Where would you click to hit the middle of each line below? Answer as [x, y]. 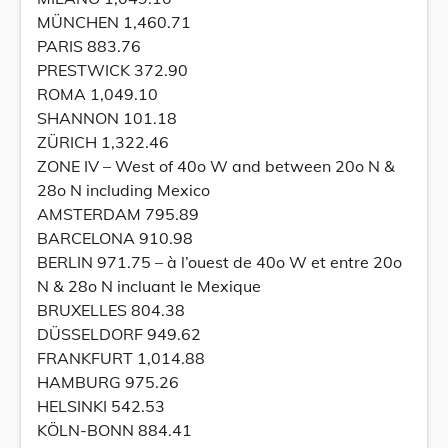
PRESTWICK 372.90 [112, 70]
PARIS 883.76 [89, 46]
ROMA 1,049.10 [97, 94]
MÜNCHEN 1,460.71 [114, 22]
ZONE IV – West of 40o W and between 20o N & [216, 166]
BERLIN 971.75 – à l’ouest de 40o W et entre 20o [219, 262]
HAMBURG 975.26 [108, 382]
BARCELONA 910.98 [115, 238]
